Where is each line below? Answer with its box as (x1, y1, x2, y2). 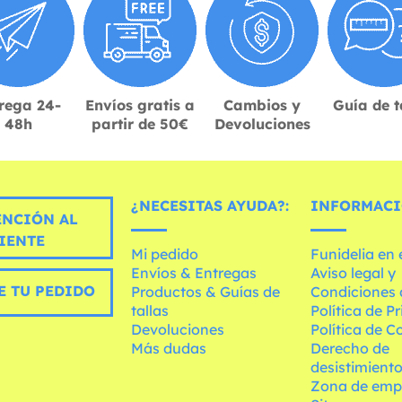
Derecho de (310, 338, 390, 357)
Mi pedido (131, 244, 199, 263)
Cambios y (223, 95, 301, 114)
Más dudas (131, 338, 207, 357)
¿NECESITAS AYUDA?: (131, 196, 290, 214)
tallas (131, 301, 170, 319)
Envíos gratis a (85, 95, 195, 114)
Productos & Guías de (131, 282, 281, 301)
